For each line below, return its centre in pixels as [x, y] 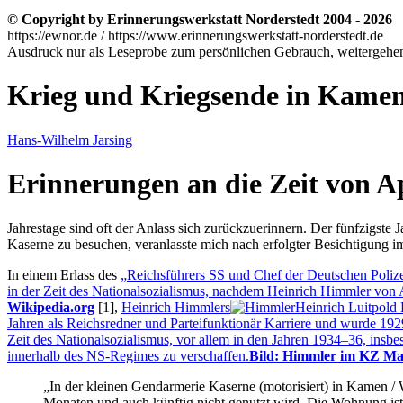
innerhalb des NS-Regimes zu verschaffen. [128, 355]
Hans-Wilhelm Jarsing [70, 139]
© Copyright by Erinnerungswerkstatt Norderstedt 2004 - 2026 [200, 20]
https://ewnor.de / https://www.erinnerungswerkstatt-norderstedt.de [195, 36]
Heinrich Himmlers [176, 307]
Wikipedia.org [51, 307]
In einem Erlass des [64, 274]
